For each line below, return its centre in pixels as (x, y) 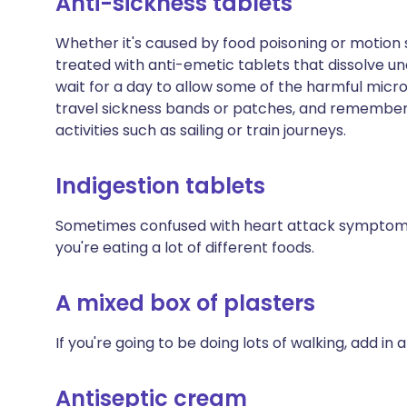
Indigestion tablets (160, 186)
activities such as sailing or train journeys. (201, 130)
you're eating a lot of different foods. (185, 248)
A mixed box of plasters (185, 303)
